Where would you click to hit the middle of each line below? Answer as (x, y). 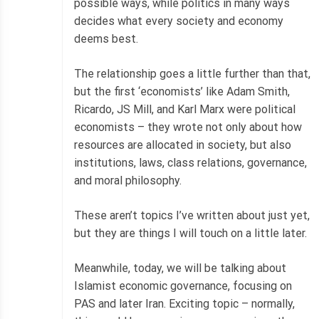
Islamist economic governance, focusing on (183, 286)
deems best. (106, 38)
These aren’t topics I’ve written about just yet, (192, 215)
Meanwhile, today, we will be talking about (180, 268)
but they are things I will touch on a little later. (190, 233)
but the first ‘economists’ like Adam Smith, (182, 91)
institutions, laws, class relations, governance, (190, 162)
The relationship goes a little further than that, (192, 73)
